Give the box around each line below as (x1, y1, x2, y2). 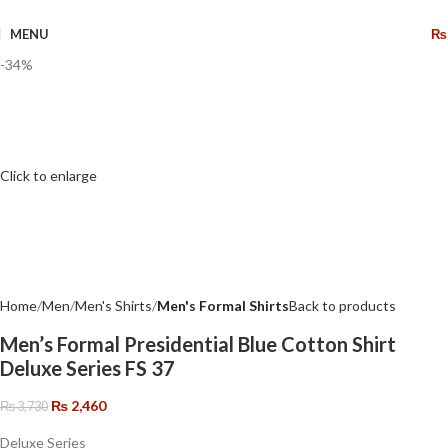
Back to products (289, 297, 396, 315)
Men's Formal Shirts (157, 297, 289, 315)
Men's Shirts (75, 297, 152, 315)
